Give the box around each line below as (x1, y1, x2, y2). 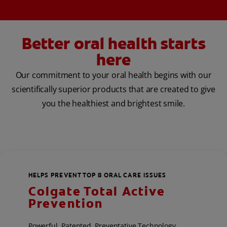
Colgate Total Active (28, 183, 166, 200)
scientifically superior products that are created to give (12, 84, 215, 95)
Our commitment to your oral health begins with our (15, 69, 212, 81)
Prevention (28, 196, 103, 212)
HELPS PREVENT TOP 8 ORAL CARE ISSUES (28, 171, 167, 180)
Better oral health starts (21, 33, 206, 55)
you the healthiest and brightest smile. (42, 98, 185, 109)
